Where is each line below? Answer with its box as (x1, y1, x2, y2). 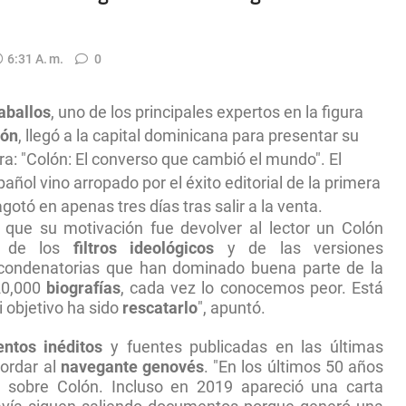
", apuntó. (198, 299, 269, 318)
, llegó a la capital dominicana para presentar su (18, 127, 359, 146)
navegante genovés (60, 358, 205, 377)
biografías (45, 279, 121, 298)
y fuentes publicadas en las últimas (102, 338, 384, 357)
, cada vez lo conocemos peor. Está (120, 279, 384, 298)
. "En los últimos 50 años (204, 358, 384, 377)
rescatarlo (122, 299, 198, 318)
